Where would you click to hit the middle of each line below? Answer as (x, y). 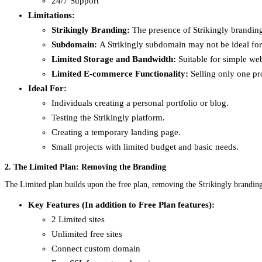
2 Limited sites (78, 219)
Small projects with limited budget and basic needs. (145, 146)
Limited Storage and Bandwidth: (114, 59)
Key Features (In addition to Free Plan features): (121, 204)
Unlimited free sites (87, 234)
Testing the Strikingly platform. (108, 117)
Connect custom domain (96, 248)
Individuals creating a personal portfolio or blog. (140, 103)
